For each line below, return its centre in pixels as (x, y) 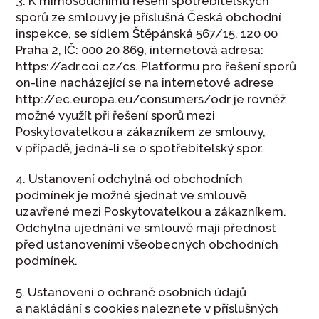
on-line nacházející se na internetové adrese (145, 82)
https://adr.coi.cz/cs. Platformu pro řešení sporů (156, 66)
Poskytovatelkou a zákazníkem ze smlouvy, (141, 131)
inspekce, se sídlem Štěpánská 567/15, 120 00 (147, 33)
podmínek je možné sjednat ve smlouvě (131, 195)
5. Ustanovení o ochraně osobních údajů (131, 292)
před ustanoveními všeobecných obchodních (147, 245)
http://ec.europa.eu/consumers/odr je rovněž (151, 99)
